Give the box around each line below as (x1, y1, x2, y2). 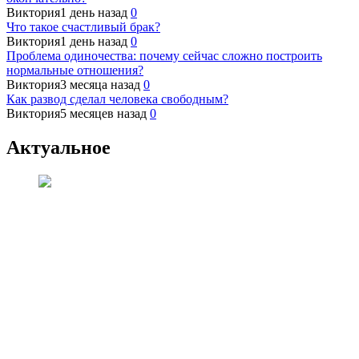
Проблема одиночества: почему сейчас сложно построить (6, 48, 322, 63)
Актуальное (6, 136, 111, 158)
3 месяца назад (60, 77, 140, 91)
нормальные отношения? (6, 63, 143, 77)
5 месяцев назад (60, 106, 147, 120)
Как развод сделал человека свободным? (6, 91, 228, 106)
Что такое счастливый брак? (6, 19, 160, 34)
